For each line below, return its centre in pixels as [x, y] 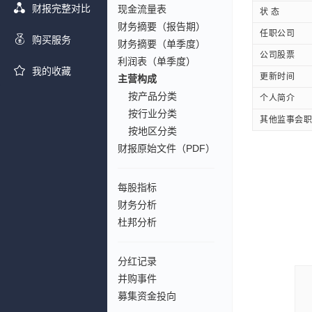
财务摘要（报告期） [162, 26]
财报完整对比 [61, 8]
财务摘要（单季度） [162, 44]
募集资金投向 [147, 296]
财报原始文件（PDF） [166, 148]
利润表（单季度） [157, 61]
